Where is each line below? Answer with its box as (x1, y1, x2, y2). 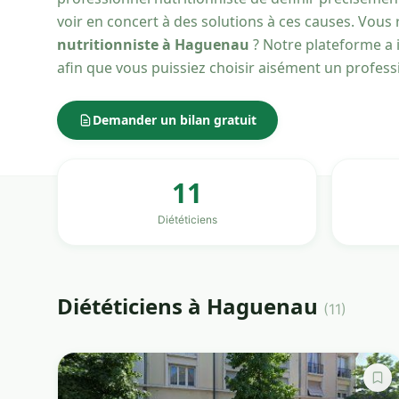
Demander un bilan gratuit (93, 111, 256, 128)
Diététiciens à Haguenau (57, 290, 323, 321)
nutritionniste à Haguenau (57, 35, 249, 54)
